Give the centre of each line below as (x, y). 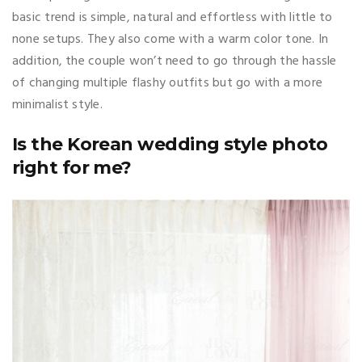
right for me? (72, 167)
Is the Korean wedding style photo (170, 144)
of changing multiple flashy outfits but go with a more (168, 83)
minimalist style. (57, 105)
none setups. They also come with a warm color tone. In (170, 39)
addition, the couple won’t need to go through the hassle (175, 61)
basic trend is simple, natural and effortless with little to (173, 17)
